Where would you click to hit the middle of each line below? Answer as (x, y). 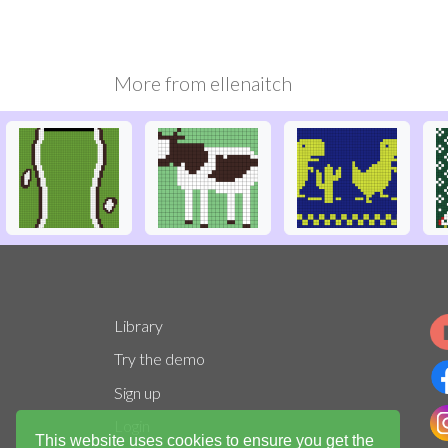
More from (162, 83)
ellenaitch (251, 83)
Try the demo (159, 359)
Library (138, 325)
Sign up (137, 392)
